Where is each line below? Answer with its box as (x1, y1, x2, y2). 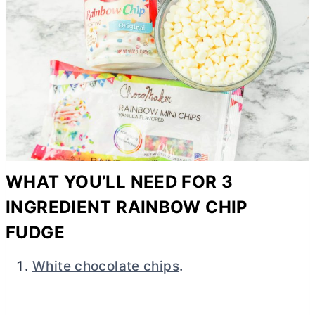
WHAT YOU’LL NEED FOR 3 (6, 172, 233, 193)
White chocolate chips (32, 258, 179, 275)
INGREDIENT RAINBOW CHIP (6, 197, 248, 218)
